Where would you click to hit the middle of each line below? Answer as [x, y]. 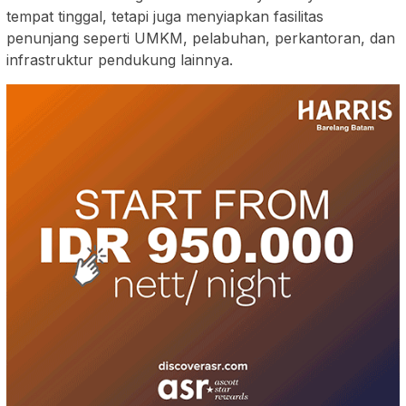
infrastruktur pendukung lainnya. [120, 60]
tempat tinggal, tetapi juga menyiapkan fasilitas [165, 17]
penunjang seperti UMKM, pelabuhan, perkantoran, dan [201, 39]
